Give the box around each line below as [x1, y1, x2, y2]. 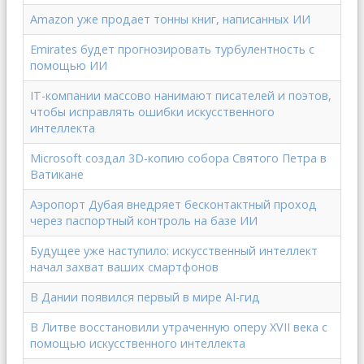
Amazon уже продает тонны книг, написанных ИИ [30, 11, 310, 27]
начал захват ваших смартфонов [30, 259, 219, 275]
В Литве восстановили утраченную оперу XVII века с [30, 319, 327, 335]
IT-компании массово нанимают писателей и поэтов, [30, 88, 331, 103]
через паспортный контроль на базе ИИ [30, 213, 258, 228]
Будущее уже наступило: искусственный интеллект [30, 243, 318, 258]
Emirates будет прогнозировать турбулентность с [30, 41, 314, 57]
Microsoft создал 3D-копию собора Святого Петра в [30, 150, 327, 166]
